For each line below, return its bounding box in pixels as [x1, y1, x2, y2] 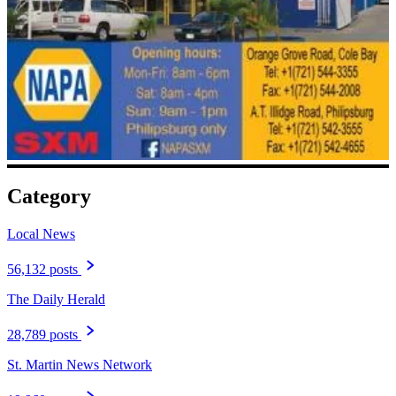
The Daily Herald [7, 292, 105, 308]
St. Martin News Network [7, 357, 152, 373]
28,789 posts [7, 327, 78, 343]
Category [7, 185, 91, 209]
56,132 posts [7, 262, 78, 278]
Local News [7, 226, 75, 242]
